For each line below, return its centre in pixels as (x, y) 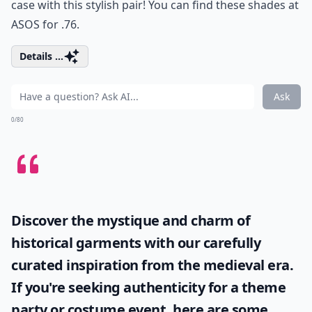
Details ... (41, 56)
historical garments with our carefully (136, 243)
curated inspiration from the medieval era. (152, 265)
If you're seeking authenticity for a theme (148, 287)
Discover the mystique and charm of (131, 220)
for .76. (60, 24)
